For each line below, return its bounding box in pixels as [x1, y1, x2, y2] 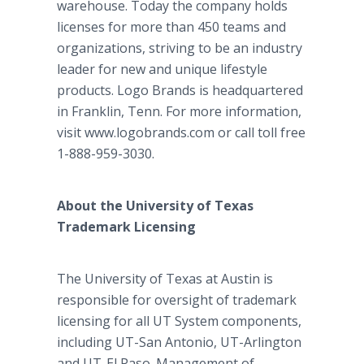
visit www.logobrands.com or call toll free [57, 123, 305, 141]
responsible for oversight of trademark [57, 291, 297, 309]
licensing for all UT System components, [57, 312, 301, 330]
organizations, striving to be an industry [57, 39, 302, 57]
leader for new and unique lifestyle [57, 60, 267, 78]
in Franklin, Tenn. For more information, [57, 102, 301, 120]
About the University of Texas [57, 197, 253, 214]
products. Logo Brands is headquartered [57, 81, 303, 99]
